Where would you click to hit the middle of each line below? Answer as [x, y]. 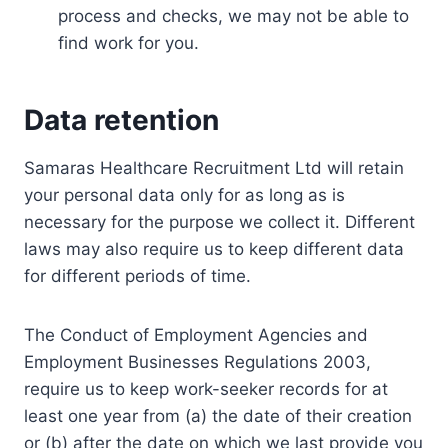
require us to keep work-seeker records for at [206, 389]
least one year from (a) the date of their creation [218, 416]
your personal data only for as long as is [184, 195]
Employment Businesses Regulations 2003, [197, 362]
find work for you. [128, 43]
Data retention [121, 120]
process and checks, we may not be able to [233, 16]
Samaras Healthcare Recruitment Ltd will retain [214, 168]
